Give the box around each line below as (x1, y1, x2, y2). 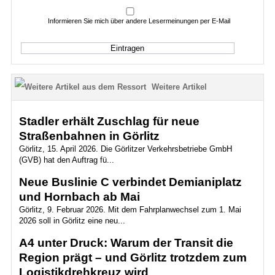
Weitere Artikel (151, 82, 207, 91)
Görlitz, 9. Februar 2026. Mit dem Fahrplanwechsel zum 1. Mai (18, 205, 241, 214)
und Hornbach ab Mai (18, 190, 140, 203)
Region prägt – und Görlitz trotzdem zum (18, 251, 247, 264)
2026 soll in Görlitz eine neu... (18, 216, 125, 225)
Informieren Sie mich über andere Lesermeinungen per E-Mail (48, 17, 231, 25)
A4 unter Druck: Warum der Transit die (18, 236, 233, 249)
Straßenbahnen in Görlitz (18, 130, 160, 142)
